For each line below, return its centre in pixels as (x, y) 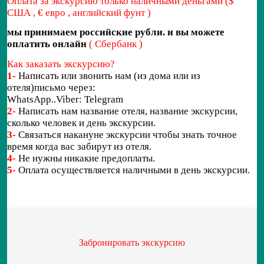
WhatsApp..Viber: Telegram (65, 99)
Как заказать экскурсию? (61, 64)
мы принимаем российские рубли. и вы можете (116, 32)
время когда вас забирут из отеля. (79, 146)
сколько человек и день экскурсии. (81, 123)
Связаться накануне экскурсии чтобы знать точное (126, 134)
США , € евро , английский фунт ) (79, 12)
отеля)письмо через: (51, 87)
